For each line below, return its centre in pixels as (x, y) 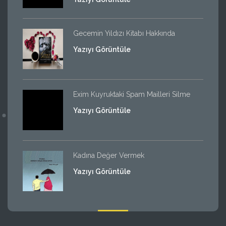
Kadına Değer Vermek (109, 155)
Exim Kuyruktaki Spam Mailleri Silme (132, 94)
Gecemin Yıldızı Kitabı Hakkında (124, 33)
